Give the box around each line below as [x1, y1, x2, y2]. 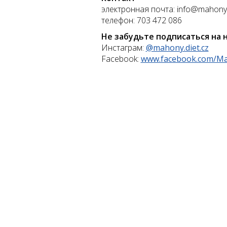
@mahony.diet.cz [145, 42, 209, 53]
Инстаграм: [101, 42, 146, 53]
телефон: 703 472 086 [101, 14, 182, 26]
